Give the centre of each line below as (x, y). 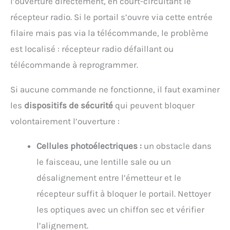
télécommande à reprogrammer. (74, 64)
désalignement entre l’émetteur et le (109, 177)
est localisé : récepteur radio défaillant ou (92, 49)
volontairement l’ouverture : (65, 121)
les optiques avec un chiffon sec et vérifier (120, 209)
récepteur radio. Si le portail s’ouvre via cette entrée (111, 17)
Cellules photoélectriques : (89, 146)
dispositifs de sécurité (69, 105)
